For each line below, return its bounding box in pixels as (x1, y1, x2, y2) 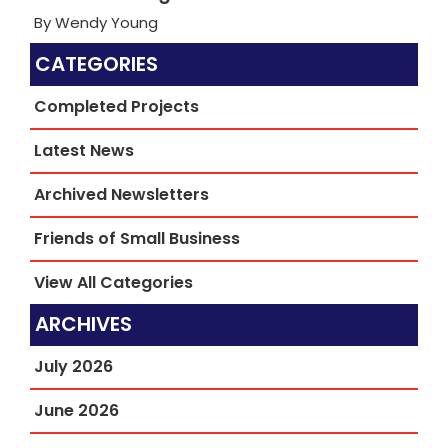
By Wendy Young (34, 12, 158, 33)
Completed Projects (34, 94, 199, 118)
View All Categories (34, 270, 193, 294)
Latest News (34, 138, 134, 162)
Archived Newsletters (34, 182, 209, 206)
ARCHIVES (34, 310, 132, 339)
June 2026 (34, 399, 119, 423)
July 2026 (34, 355, 113, 379)
